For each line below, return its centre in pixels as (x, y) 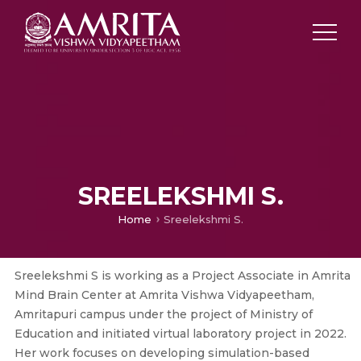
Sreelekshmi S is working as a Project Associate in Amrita (182, 276)
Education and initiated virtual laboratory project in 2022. (180, 334)
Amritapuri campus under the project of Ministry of (163, 314)
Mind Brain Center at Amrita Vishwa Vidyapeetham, (164, 295)
